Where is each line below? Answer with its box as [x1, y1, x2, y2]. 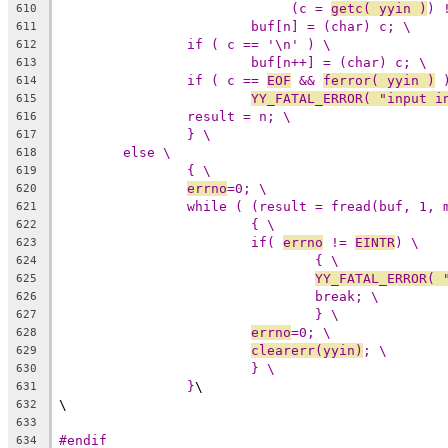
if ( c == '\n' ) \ [187, 36, 331, 52]
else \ [123, 144, 171, 160]
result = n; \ [187, 108, 291, 124]
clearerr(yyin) [251, 342, 363, 358]
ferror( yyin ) [323, 72, 435, 88]
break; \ [315, 288, 379, 304]
